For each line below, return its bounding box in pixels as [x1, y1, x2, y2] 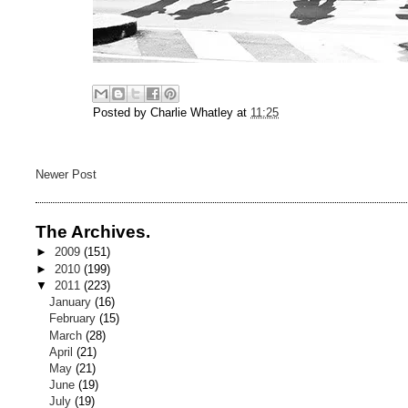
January [49, 295, 96, 310]
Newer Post [35, 168, 97, 182]
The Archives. [35, 221, 150, 242]
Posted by [93, 106, 151, 120]
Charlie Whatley [150, 106, 234, 120]
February [49, 311, 100, 326]
